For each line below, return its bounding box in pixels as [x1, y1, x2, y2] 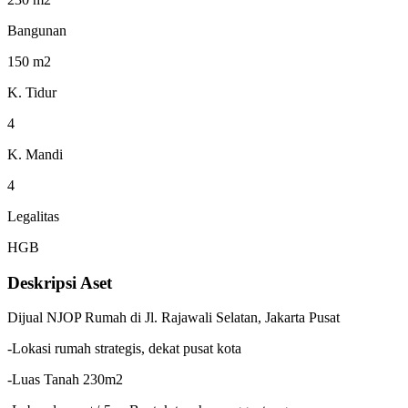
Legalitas [7, 208, 59, 224]
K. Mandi [7, 146, 63, 162]
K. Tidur [7, 84, 56, 100]
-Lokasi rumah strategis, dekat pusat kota [7, 341, 241, 357]
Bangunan [7, 22, 66, 38]
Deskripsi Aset [7, 272, 112, 292]
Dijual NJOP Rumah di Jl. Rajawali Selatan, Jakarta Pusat [7, 310, 340, 326]
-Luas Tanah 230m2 [7, 372, 123, 388]
